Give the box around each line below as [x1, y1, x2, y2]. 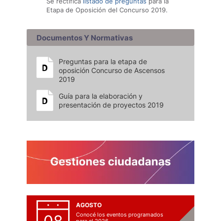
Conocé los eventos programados [76, 211, 163, 218]
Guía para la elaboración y [59, 92, 143, 100]
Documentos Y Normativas [37, 33, 133, 42]
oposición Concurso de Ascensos [59, 66, 165, 74]
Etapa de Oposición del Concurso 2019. [46, 6, 168, 14]
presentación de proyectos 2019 [59, 101, 164, 109]
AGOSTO [76, 201, 102, 209]
